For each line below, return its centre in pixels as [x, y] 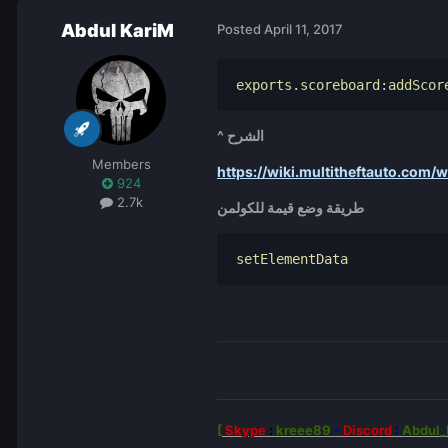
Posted [240, 29]
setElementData [292, 259]
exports [264, 85]
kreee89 [305, 430]
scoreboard [340, 85]
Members [121, 164]
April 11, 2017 [303, 29]
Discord [369, 430]
